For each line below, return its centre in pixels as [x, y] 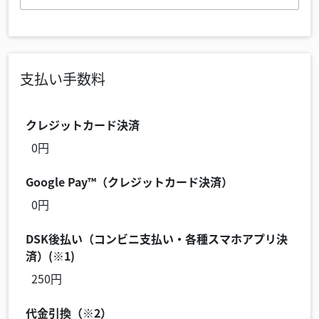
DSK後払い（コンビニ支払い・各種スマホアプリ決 [157, 239]
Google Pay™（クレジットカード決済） [129, 182]
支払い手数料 [63, 79]
